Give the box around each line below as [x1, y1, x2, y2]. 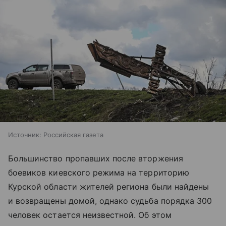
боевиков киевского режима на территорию [8, 167, 189, 178]
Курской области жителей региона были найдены [8, 181, 209, 192]
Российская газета [43, 130, 103, 139]
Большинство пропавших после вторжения [8, 153, 183, 163]
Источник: [8, 130, 41, 139]
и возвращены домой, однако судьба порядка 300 [8, 195, 212, 206]
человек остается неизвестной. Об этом [8, 209, 172, 220]
